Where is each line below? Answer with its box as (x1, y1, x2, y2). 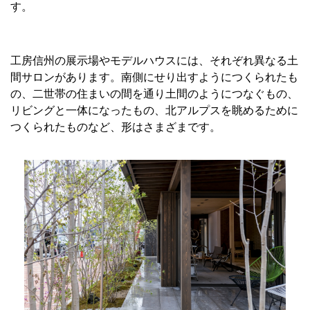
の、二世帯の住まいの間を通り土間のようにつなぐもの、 (10, 88, 298, 100)
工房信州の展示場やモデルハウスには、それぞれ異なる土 (10, 55, 298, 67)
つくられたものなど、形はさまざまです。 (10, 121, 221, 134)
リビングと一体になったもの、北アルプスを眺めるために (10, 104, 298, 117)
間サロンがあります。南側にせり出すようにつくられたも (10, 71, 298, 84)
